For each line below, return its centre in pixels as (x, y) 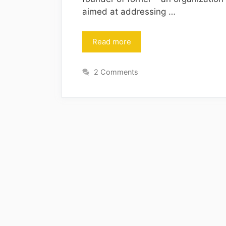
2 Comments (116, 72)
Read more (112, 41)
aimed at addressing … (129, 12)
